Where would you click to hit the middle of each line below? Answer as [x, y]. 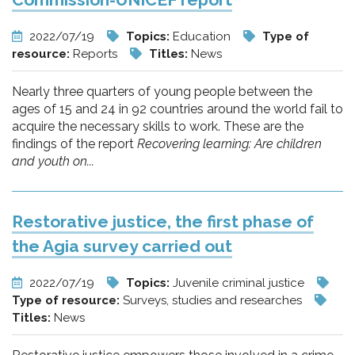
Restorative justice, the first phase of [163, 221]
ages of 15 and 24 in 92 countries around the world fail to [177, 109]
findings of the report [74, 144]
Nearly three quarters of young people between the [162, 92]
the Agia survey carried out [122, 246]
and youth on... [53, 161]
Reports [97, 54]
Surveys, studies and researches [214, 300]
